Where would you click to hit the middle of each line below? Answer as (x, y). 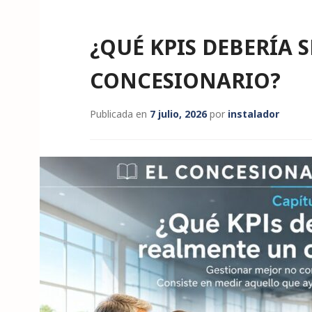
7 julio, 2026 (178, 114)
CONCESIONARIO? (185, 80)
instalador (253, 114)
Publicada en (120, 114)
